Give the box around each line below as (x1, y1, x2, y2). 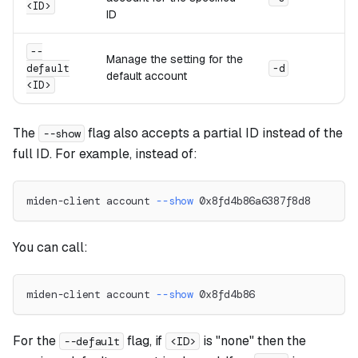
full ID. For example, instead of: (13, 145, 197, 162)
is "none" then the (200, 332, 307, 349)
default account (106, 68, 187, 83)
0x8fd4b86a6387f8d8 (193, 193, 311, 208)
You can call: (13, 238, 88, 256)
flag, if (124, 332, 166, 349)
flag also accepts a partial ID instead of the (85, 124, 344, 141)
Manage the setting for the (106, 51, 243, 66)
